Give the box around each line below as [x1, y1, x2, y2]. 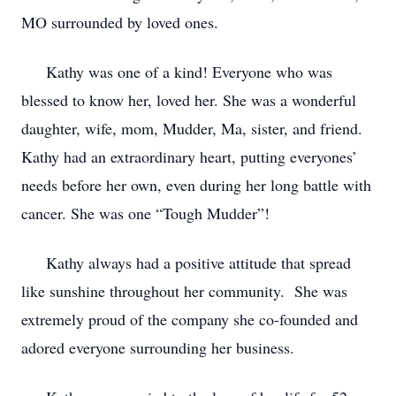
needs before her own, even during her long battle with [21, 174, 371, 195]
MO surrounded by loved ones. [21, 11, 218, 33]
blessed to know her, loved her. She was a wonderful [21, 89, 356, 110]
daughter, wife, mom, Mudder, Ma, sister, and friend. [21, 118, 362, 139]
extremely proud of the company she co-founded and [21, 308, 358, 330]
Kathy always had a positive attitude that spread [21, 252, 351, 273]
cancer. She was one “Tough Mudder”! [21, 202, 270, 224]
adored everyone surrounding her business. [21, 337, 294, 358]
